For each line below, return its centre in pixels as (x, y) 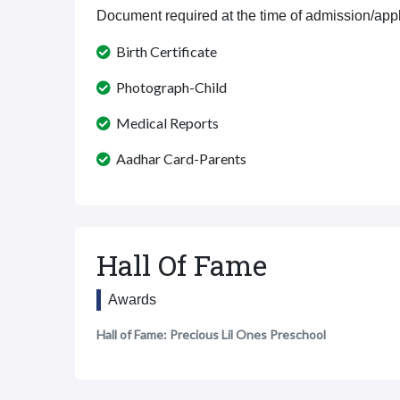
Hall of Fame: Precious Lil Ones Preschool (211, 334)
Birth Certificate (164, 51)
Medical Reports (165, 123)
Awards (132, 300)
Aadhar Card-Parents (179, 158)
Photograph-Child (169, 87)
